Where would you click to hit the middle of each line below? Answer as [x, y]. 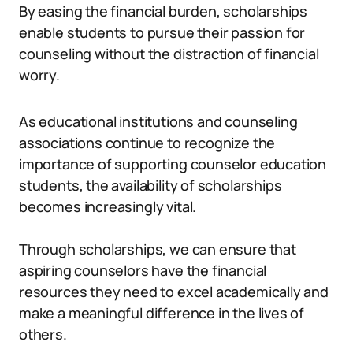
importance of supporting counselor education [173, 164]
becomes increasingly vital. [108, 206]
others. [43, 334]
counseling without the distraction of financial [169, 54]
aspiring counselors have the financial [143, 270]
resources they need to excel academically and [174, 292]
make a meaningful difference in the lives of [162, 313]
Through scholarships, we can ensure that [158, 249]
